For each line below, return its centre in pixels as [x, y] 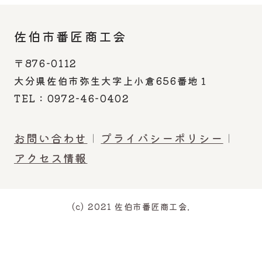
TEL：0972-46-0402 [72, 99]
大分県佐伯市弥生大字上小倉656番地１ [112, 81]
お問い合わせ [51, 138]
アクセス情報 [51, 158]
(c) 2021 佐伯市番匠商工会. [131, 206]
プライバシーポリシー [162, 138]
